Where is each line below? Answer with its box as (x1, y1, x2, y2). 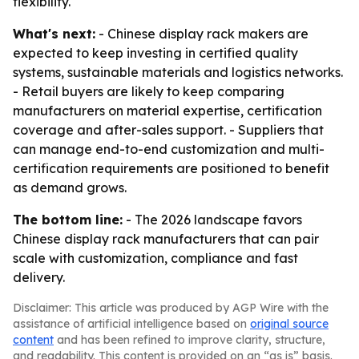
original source (250, 317, 329, 331)
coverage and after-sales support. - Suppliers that (13, 122, 324, 138)
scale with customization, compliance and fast (13, 250, 298, 266)
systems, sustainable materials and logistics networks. (13, 64, 343, 80)
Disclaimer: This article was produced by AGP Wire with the (13, 301, 329, 315)
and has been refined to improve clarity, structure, (54, 333, 325, 347)
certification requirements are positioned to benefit (13, 160, 329, 176)
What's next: (13, 26, 95, 42)
